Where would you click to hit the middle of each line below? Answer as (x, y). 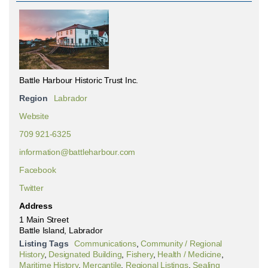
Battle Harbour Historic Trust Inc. (79, 80)
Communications (105, 243)
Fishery (140, 254)
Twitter (31, 188)
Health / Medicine (189, 254)
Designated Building (85, 254)
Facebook (38, 170)
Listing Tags (44, 243)
